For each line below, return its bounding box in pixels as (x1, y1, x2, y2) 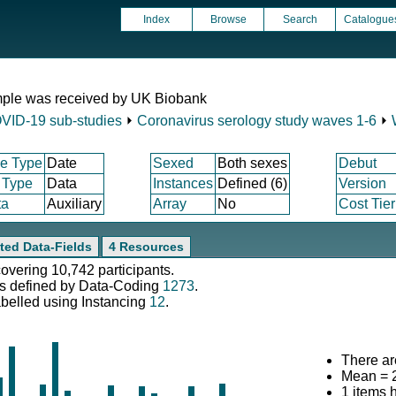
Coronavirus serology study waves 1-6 (137, 113, 377, 128)
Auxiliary (47, 196, 102, 211)
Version (339, 176, 386, 191)
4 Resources (109, 240, 184, 254)
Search (282, 13, 317, 26)
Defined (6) (217, 176, 287, 191)
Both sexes (217, 156, 287, 171)
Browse (209, 13, 247, 26)
